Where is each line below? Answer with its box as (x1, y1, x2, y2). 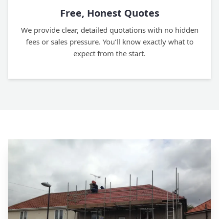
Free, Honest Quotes (60, 6, 159, 20)
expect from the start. (73, 48, 146, 59)
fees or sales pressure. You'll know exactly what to (25, 37, 194, 47)
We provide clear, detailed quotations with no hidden (21, 25, 198, 35)
